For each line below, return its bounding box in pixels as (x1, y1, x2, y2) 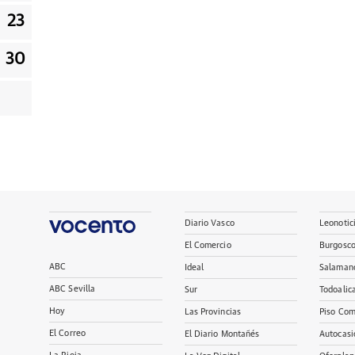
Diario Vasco (184, 219, 235, 227)
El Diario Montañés (184, 330, 260, 338)
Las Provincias (184, 307, 242, 316)
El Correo (49, 329, 86, 338)
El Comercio (184, 241, 231, 250)
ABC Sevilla (49, 284, 96, 293)
